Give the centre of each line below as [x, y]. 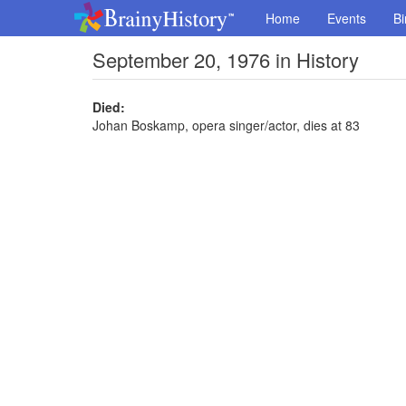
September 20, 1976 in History [226, 59]
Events [347, 18]
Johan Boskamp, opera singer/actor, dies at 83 [226, 125]
